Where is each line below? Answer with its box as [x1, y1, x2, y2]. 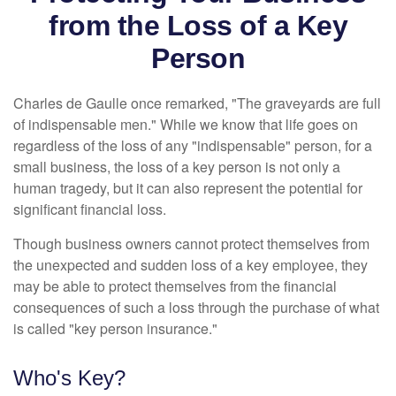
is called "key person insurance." [13, 318, 217, 339]
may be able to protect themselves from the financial [13, 276, 337, 296]
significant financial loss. [13, 199, 166, 219]
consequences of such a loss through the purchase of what [13, 297, 379, 317]
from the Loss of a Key [49, 10, 347, 42]
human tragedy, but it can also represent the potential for [13, 178, 362, 198]
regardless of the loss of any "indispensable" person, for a [13, 135, 372, 156]
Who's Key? [13, 366, 126, 390]
